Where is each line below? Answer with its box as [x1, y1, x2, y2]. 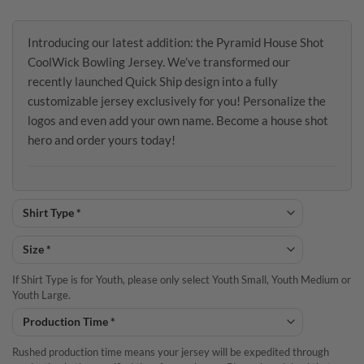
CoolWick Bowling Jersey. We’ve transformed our [28, 54, 290, 69]
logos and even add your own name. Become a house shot [28, 112, 328, 128]
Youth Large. [12, 288, 71, 301]
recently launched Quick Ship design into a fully [28, 73, 278, 89]
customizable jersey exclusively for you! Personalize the [28, 93, 326, 108]
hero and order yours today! [28, 132, 175, 147]
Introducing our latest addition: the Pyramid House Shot [28, 34, 324, 50]
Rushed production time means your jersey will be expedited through [12, 345, 329, 359]
